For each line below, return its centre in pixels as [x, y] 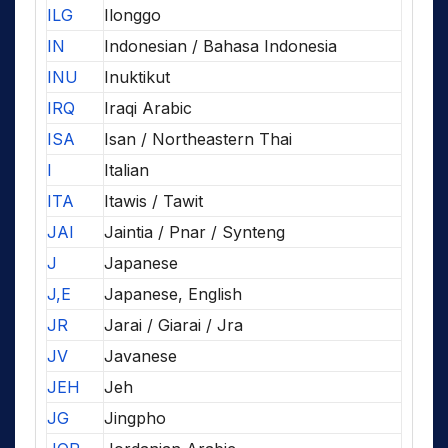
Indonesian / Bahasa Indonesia [220, 45]
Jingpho [135, 417]
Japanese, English [173, 293]
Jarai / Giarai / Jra [173, 324]
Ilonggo [132, 14]
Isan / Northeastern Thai [198, 138]
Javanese [140, 355]
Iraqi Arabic [148, 107]
